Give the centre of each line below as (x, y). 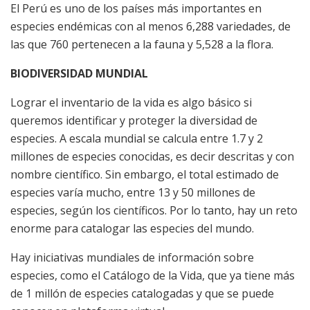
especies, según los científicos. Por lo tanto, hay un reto (154, 211)
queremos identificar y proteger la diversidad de (134, 121)
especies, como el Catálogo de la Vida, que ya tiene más (153, 276)
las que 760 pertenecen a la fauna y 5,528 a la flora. (142, 45)
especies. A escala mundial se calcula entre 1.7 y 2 (137, 139)
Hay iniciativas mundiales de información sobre (132, 258)
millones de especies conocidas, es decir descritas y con (152, 157)
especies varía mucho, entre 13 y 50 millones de (133, 193)
